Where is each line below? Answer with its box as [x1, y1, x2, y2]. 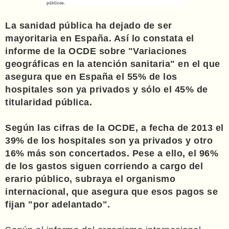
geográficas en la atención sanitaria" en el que [5, 58, 220, 69]
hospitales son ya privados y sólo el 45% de [5, 84, 208, 95]
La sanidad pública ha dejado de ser [5, 20, 172, 31]
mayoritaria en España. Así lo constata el [5, 33, 194, 43]
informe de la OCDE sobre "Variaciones [5, 45, 187, 56]
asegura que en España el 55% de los [5, 71, 177, 82]
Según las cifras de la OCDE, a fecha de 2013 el [5, 122, 224, 133]
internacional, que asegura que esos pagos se [5, 186, 218, 197]
